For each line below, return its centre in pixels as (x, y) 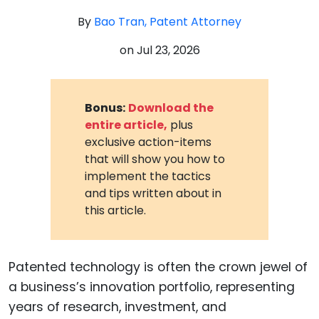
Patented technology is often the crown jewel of (158, 267)
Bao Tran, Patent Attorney (168, 22)
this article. (116, 210)
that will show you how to (155, 159)
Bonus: (105, 108)
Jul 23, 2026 (168, 50)
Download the (171, 108)
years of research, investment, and (117, 307)
